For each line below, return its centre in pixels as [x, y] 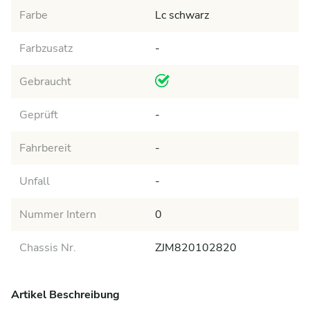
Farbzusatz [46, 48]
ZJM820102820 [196, 248]
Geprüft [39, 115]
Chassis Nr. [48, 248]
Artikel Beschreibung [65, 295]
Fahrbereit [45, 148]
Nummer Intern [58, 215]
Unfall [35, 181]
